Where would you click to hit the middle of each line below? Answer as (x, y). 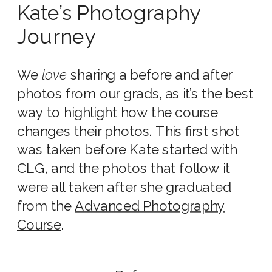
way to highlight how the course (117, 112)
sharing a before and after (151, 75)
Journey (56, 37)
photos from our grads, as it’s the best (135, 94)
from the (46, 206)
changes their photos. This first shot (128, 131)
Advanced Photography (150, 206)
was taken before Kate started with (127, 150)
